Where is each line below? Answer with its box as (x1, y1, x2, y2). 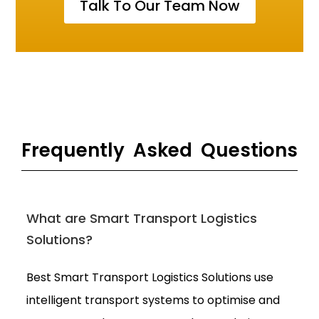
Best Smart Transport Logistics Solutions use (26, 268, 274, 286)
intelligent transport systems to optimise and (26, 291, 281, 308)
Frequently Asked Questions (21, 137, 298, 163)
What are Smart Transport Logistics (26, 209, 258, 227)
